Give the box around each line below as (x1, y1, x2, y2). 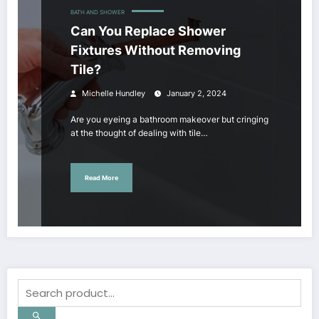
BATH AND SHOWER (70, 9, 125, 16)
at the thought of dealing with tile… (70, 127, 208, 139)
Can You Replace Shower (70, 23, 226, 39)
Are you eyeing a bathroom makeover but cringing (70, 114, 268, 125)
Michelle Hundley (82, 89, 145, 99)
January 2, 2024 (167, 89, 226, 99)
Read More (85, 173, 118, 182)
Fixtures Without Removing (70, 43, 241, 58)
